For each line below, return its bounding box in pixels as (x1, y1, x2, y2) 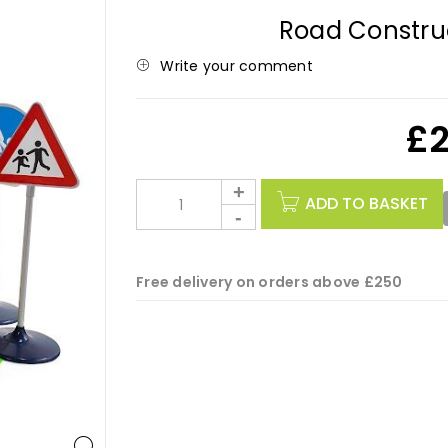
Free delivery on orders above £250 (136, 272, 403, 292)
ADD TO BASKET (305, 192, 428, 215)
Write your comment (160, 56, 313, 76)
